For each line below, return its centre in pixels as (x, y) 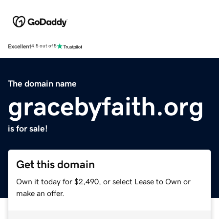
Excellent (20, 46)
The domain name (42, 83)
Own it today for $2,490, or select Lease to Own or (103, 181)
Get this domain (55, 164)
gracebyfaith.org (106, 106)
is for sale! (28, 128)
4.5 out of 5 (44, 46)
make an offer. (40, 193)
